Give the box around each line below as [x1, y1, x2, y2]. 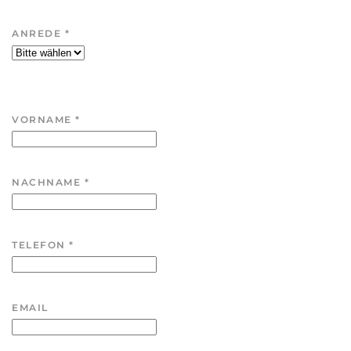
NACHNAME [12, 176, 85, 189]
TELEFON [12, 239, 69, 251]
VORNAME [12, 114, 75, 126]
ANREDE [12, 27, 65, 40]
